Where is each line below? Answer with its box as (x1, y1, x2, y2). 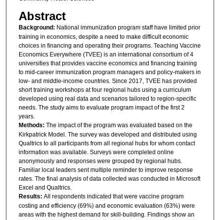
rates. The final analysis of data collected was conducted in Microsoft (18, 175, 200, 182)
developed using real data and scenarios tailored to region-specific (18, 95, 196, 102)
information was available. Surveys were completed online (18, 148, 174, 156)
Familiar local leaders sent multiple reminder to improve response (18, 166, 193, 173)
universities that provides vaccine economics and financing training (18, 59, 197, 67)
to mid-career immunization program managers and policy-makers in (18, 68, 201, 76)
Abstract (18, 9, 66, 23)
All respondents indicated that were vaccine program (43, 192, 184, 200)
